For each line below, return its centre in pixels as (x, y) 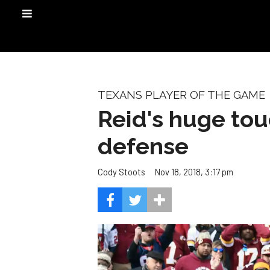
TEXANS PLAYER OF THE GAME (181, 95)
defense (143, 146)
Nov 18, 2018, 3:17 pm (194, 171)
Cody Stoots (121, 172)
